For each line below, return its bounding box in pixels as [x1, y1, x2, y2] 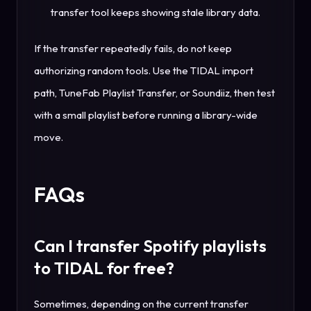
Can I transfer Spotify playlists [34, 235, 267, 256]
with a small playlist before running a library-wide [34, 108, 258, 121]
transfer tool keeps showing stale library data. [51, 5, 260, 19]
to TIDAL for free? [34, 257, 174, 278]
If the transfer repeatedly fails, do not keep [34, 41, 232, 55]
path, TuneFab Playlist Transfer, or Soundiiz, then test [34, 85, 275, 99]
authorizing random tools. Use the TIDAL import [34, 63, 253, 77]
